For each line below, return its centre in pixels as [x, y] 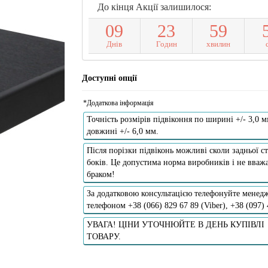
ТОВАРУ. [103, 236]
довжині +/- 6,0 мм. [122, 131]
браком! [100, 174]
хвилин [218, 44]
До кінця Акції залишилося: [154, 7]
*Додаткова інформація [118, 103]
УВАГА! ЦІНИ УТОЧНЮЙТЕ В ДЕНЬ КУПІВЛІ [175, 224]
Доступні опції [109, 78]
